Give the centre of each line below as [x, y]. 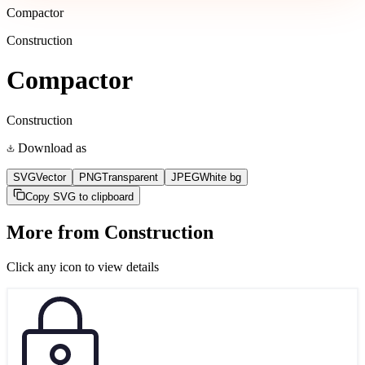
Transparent [130, 177]
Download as [51, 147]
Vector [51, 177]
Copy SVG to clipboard [79, 196]
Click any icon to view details [83, 266]
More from [55, 232]
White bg [220, 177]
